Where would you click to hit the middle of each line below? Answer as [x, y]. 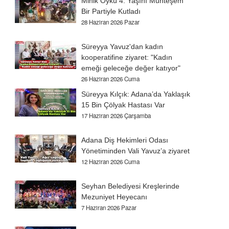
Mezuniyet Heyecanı [114, 197]
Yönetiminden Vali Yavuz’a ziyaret [136, 151]
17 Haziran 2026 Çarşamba [116, 116]
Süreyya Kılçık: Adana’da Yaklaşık [136, 94]
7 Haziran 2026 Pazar [109, 208]
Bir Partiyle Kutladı [111, 12]
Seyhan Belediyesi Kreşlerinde [131, 186]
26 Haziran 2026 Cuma [111, 79]
